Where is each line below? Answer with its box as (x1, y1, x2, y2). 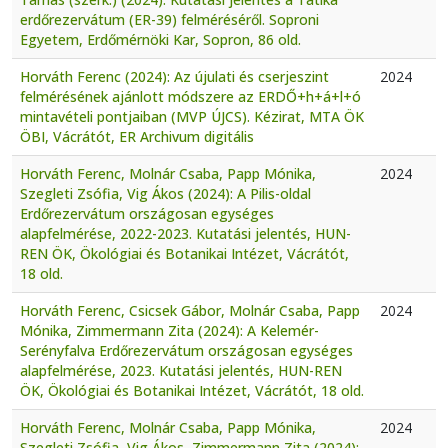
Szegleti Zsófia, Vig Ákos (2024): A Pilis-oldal (20, 183, 311, 203)
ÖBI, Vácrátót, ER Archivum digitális (20, 126, 254, 146)
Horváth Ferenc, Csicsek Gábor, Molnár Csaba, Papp (20, 300, 360, 320)
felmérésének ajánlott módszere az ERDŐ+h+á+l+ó (20, 86, 361, 106)
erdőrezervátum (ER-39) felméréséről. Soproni (20, 9, 319, 29)
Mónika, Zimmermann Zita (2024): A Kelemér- (20, 320, 319, 340)
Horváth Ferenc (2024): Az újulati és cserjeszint (20, 66, 329, 86)
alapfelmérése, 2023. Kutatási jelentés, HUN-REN (20, 360, 342, 380)
